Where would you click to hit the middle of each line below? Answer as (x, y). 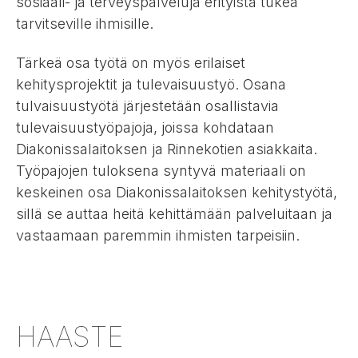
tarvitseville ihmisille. (85, 23)
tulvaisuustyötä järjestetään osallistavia (147, 105)
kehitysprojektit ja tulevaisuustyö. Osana (151, 84)
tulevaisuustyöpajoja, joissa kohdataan (145, 127)
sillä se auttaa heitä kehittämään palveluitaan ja (174, 213)
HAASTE (70, 336)
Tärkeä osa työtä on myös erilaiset (131, 62)
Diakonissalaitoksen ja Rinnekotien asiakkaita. (167, 149)
